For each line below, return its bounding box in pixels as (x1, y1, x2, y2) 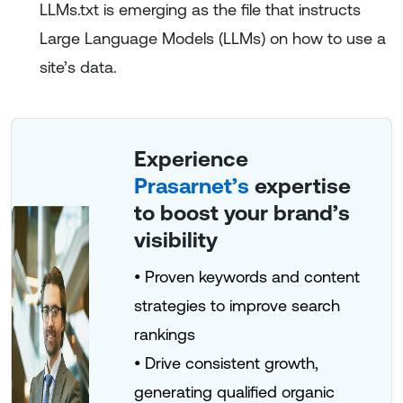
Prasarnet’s (134, 174, 250, 198)
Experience (134, 147, 249, 171)
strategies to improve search (134, 296, 341, 315)
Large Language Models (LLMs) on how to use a (40, 29, 386, 48)
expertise (249, 174, 352, 198)
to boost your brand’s (134, 201, 351, 225)
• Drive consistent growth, (134, 354, 319, 372)
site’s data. (40, 58, 117, 76)
